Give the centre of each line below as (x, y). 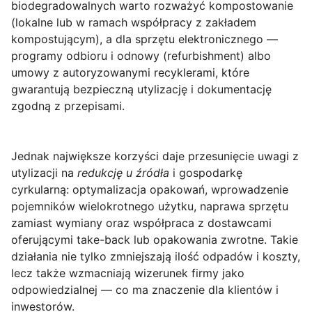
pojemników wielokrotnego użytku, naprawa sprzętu (150, 206)
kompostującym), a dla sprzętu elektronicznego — (145, 39)
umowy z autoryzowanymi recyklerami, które (130, 72)
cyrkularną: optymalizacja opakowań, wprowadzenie (150, 189)
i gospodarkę (206, 173)
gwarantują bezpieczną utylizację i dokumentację (141, 89)
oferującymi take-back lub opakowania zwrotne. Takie (155, 240)
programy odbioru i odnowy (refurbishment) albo (141, 56)
